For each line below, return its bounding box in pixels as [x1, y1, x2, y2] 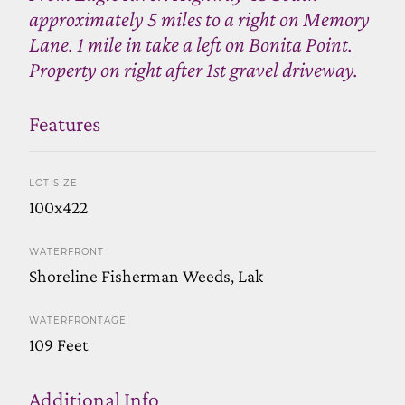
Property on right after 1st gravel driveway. [29, 56, 358, 81]
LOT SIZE [29, 176, 78, 189]
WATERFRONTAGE [29, 314, 127, 326]
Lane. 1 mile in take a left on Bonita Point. [29, 31, 353, 56]
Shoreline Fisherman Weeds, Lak [29, 265, 263, 286]
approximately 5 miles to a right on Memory [29, 5, 370, 31]
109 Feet [29, 334, 88, 354]
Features [29, 110, 100, 136]
